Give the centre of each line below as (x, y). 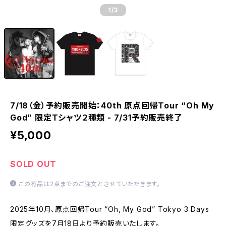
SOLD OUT (33, 164)
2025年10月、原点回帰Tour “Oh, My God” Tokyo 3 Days (110, 209)
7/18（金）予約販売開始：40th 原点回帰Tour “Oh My (112, 105)
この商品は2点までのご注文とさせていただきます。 (90, 184)
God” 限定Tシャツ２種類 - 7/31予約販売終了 (96, 118)
